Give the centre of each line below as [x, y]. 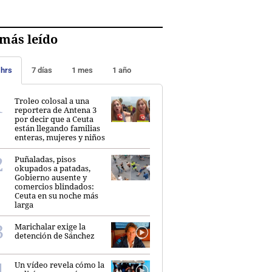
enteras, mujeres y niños [60, 137]
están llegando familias [57, 128]
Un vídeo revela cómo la [59, 265]
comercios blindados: [54, 186]
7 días [42, 70]
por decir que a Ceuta [54, 119]
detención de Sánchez [55, 235]
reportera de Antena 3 [56, 110]
